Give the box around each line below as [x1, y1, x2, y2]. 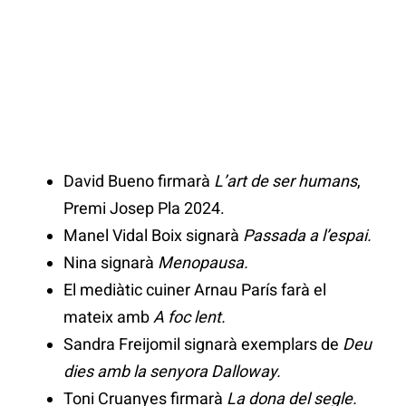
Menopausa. [158, 253, 248, 273]
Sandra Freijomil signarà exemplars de [63, 334, 343, 354]
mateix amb [63, 307, 153, 327]
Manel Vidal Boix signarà [63, 226, 239, 246]
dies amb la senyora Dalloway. [63, 362, 281, 382]
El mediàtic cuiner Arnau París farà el [63, 280, 326, 300]
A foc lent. [153, 307, 226, 327]
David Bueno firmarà [63, 171, 214, 191]
